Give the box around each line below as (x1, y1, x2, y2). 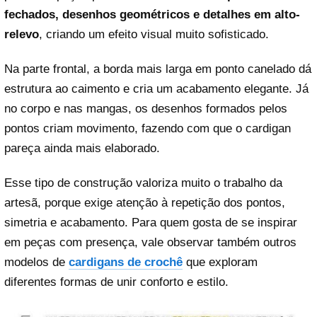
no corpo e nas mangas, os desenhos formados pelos (4, 101, 287, 115)
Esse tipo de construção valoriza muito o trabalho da (4, 176, 282, 190)
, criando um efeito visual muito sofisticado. (39, 27, 269, 41)
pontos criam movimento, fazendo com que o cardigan (4, 121, 291, 135)
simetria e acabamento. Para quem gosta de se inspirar (4, 216, 297, 230)
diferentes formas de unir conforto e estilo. (4, 275, 229, 289)
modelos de (4, 255, 69, 270)
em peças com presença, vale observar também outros (4, 236, 296, 250)
